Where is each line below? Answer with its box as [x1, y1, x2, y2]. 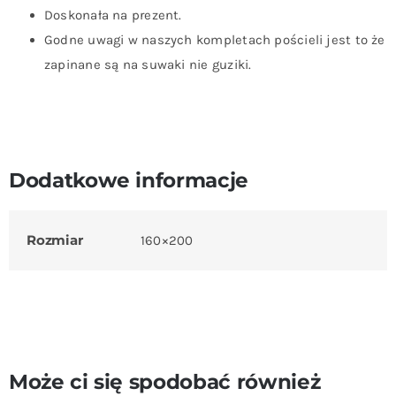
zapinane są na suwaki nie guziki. [43, 56, 252, 72]
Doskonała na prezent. [43, 6, 182, 23]
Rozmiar [26, 231, 83, 248]
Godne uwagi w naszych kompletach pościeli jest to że [43, 31, 385, 48]
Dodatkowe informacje [8, 166, 248, 193]
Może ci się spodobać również [8, 368, 321, 394]
